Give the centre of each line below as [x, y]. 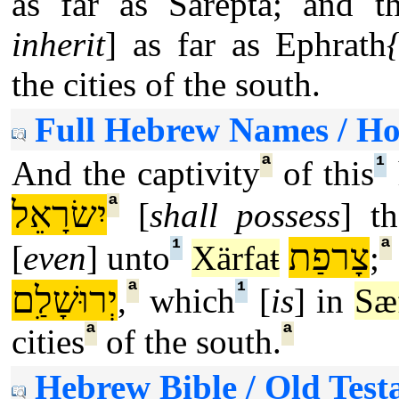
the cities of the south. [166, 84]
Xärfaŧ [236, 258]
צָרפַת [329, 257]
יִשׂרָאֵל [59, 215]
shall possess [245, 215]
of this [323, 173]
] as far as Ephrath [246, 44]
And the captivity [136, 173]
